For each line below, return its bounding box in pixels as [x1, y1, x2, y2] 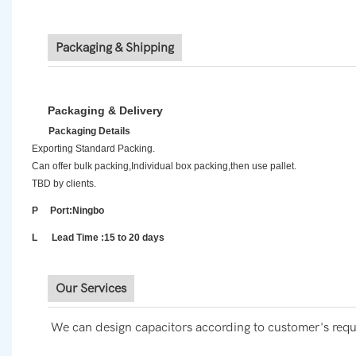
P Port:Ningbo [32, 205, 104, 217]
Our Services [56, 281, 126, 296]
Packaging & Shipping [56, 41, 174, 56]
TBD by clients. [32, 178, 96, 190]
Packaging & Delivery [48, 104, 163, 118]
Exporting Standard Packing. [32, 143, 155, 155]
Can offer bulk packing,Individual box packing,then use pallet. [32, 161, 296, 172]
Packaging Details [32, 126, 130, 137]
